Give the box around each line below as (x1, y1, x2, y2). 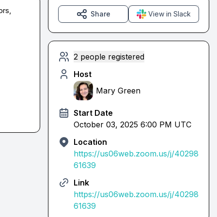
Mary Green (95, 85, 140, 95)
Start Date (73, 108, 113, 118)
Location (73, 137, 107, 147)
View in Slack (148, 9, 191, 18)
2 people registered (73, 51, 144, 62)
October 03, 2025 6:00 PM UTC (73, 119, 191, 129)
